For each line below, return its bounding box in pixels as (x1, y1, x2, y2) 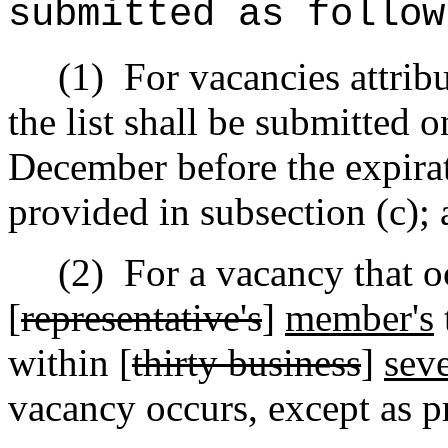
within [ (8, 341, 132, 384)
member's (285, 296, 434, 339)
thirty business (132, 341, 361, 384)
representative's (21, 296, 262, 339)
